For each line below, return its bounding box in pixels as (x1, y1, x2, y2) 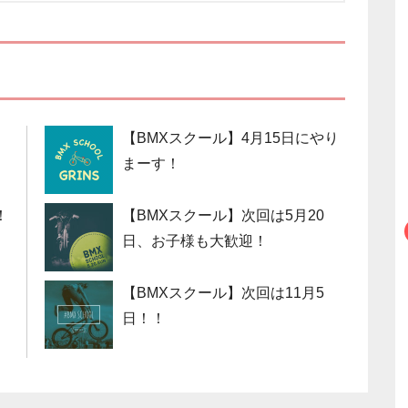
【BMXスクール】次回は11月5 (122, 285, 324, 301)
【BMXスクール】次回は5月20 (122, 208, 324, 223)
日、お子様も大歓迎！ (122, 233, 268, 249)
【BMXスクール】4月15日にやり (122, 130, 339, 146)
